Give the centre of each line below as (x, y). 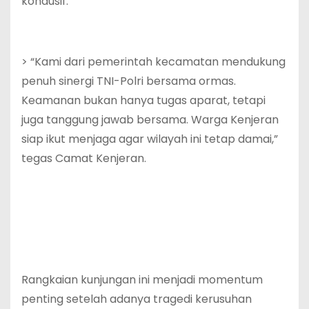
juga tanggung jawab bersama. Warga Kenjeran (150, 119)
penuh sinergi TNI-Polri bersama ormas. (129, 81)
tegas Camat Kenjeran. (84, 158)
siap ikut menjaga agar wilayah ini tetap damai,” (150, 139)
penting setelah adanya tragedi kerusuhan (137, 299)
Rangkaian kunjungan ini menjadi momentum (142, 279)
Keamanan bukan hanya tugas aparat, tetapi (143, 100)
